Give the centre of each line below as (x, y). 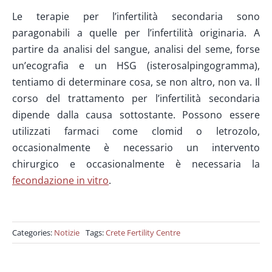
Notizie (66, 232)
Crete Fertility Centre (143, 232)
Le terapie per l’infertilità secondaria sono (136, 16)
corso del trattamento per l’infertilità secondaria (136, 98)
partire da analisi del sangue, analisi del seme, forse (136, 49)
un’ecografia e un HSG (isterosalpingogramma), (136, 65)
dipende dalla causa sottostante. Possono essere (136, 114)
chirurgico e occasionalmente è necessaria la (136, 164)
